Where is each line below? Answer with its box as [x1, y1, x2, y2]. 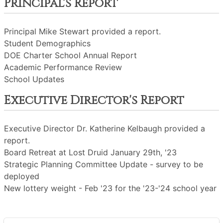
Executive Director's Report [4, 93, 184, 109]
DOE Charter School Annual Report [4, 50, 137, 60]
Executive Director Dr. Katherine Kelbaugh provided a [4, 123, 205, 133]
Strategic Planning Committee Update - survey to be [4, 159, 203, 169]
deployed [4, 171, 39, 181]
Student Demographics [4, 38, 91, 48]
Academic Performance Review [4, 62, 122, 72]
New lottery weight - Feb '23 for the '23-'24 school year [4, 183, 217, 193]
